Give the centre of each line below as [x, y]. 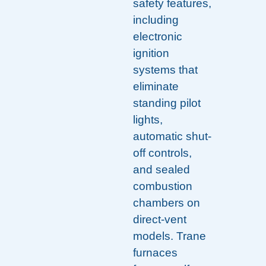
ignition [151, 53]
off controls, [162, 153]
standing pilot [167, 103]
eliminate [156, 87]
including [156, 20]
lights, [148, 120]
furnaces [155, 253]
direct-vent [160, 220]
